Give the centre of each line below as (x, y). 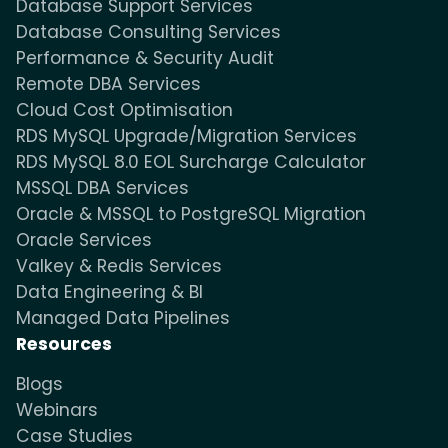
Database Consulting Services (148, 32)
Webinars (56, 409)
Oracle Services (83, 240)
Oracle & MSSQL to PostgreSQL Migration (190, 214)
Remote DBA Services (108, 84)
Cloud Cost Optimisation (124, 110)
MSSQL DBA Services (102, 188)
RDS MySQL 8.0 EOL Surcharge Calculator (190, 162)
